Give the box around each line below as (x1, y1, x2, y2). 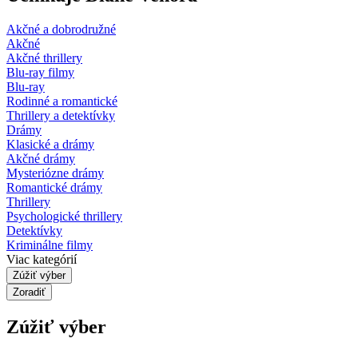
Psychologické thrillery (6, 209, 122, 223)
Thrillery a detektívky (6, 108, 115, 122)
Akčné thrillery (6, 50, 82, 65)
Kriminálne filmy (6, 237, 93, 252)
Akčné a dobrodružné (6, 22, 116, 36)
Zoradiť (13, 285, 46, 298)
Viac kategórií (6, 252, 77, 266)
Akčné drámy (6, 151, 75, 165)
